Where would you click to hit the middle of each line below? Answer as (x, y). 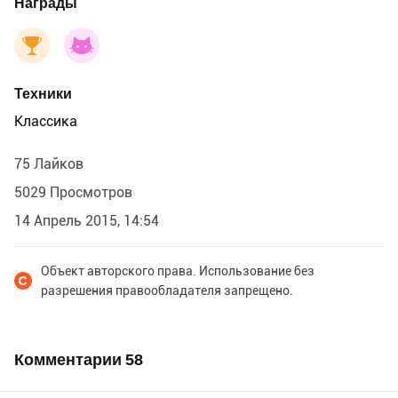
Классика (46, 121)
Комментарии (70, 359)
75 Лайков (49, 163)
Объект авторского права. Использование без (178, 271)
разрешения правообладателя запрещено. (167, 290)
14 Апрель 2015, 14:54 (87, 220)
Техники (43, 93)
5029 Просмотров (73, 192)
